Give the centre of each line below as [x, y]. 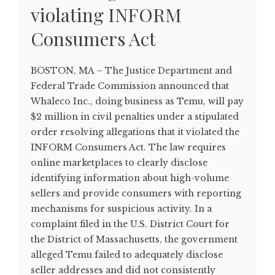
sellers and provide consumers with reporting [136, 193]
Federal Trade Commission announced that [130, 86]
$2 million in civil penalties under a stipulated [135, 116]
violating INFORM [106, 14]
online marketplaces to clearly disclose [119, 162]
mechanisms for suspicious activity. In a [121, 208]
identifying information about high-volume [130, 178]
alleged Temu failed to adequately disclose [127, 254]
